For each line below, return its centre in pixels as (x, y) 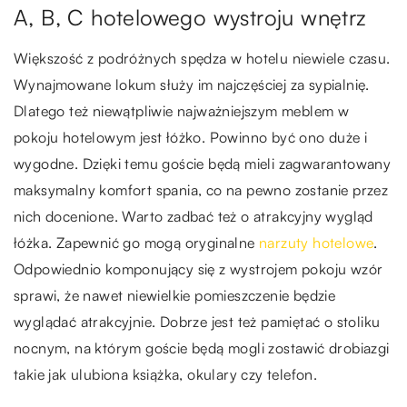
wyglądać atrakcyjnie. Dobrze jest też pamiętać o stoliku (197, 321)
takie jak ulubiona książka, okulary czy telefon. (166, 374)
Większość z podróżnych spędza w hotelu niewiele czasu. (202, 58)
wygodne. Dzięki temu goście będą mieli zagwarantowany (203, 163)
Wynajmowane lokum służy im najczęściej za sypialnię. (192, 84)
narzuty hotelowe (317, 242)
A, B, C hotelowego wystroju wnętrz (190, 17)
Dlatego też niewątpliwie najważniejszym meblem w (182, 110)
